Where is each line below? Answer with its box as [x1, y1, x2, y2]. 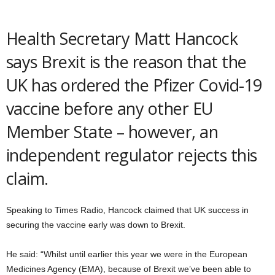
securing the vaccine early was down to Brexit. [6, 220, 185, 230]
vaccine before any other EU [6, 97, 213, 120]
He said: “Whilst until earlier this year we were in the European [6, 249, 247, 259]
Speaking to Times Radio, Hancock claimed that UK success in [6, 205, 249, 215]
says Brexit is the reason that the [6, 50, 247, 73]
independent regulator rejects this [6, 144, 257, 166]
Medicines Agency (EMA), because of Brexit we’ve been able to [6, 264, 251, 274]
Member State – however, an [6, 120, 218, 143]
